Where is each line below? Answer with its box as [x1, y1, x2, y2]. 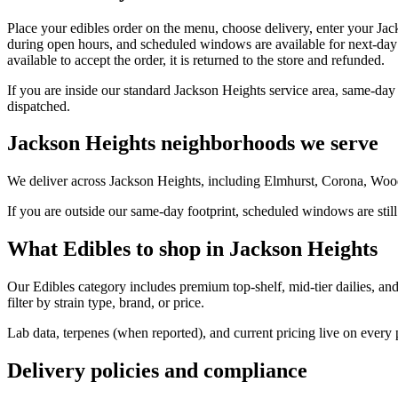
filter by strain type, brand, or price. [7, 295, 204, 311]
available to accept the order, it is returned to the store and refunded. [7, 52, 385, 68]
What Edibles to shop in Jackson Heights [7, 237, 378, 261]
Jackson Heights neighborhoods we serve [7, 131, 378, 155]
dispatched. [7, 98, 70, 114]
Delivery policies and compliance [7, 359, 307, 383]
